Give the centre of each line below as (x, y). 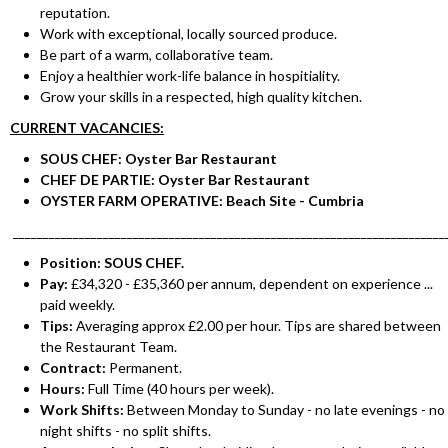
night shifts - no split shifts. (125, 431)
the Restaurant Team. (108, 347)
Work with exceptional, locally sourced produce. (188, 34)
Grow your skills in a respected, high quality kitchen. (202, 97)
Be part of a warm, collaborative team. (156, 55)
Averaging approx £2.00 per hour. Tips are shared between (257, 326)
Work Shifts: (82, 410)
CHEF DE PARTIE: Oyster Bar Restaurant (175, 180)
